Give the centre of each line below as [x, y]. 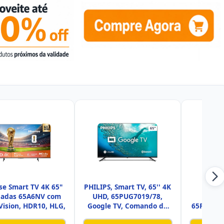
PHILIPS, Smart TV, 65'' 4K [128, 187]
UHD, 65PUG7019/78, [128, 196]
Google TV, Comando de [128, 206]
